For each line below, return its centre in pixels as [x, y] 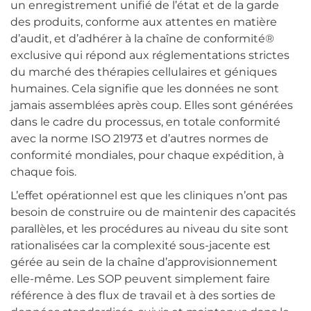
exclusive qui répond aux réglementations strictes [150, 55]
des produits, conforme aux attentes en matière [144, 22]
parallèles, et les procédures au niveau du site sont [150, 228]
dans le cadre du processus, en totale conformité [145, 121]
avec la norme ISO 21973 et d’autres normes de [140, 138]
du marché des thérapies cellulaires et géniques [144, 72]
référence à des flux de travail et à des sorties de [143, 295]
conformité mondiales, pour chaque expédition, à [147, 155]
